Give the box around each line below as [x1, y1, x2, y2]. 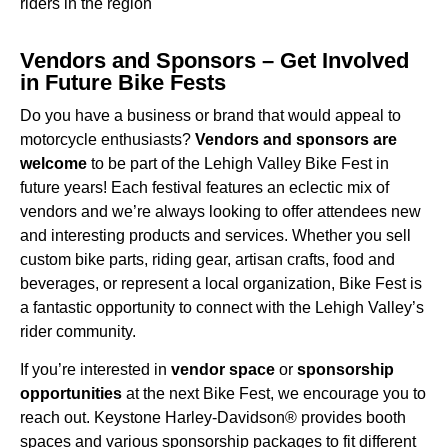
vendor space [171, 361, 275, 379]
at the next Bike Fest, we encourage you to [122, 385, 426, 403]
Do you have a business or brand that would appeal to [20, 106, 401, 124]
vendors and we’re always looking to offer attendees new [20, 202, 421, 220]
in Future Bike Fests [20, 69, 226, 95]
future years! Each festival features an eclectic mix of [20, 178, 389, 196]
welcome [20, 154, 87, 172]
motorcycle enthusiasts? [20, 130, 195, 148]
